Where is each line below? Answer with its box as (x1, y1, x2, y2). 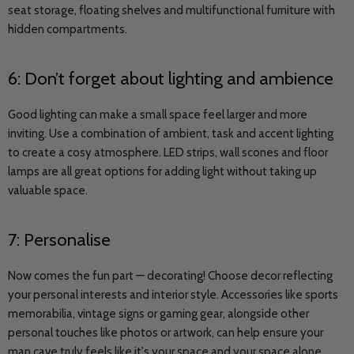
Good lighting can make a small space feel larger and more (8, 107, 307, 122)
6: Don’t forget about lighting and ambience (8, 67, 333, 89)
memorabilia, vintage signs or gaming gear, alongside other (8, 307, 309, 321)
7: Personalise (8, 228, 111, 250)
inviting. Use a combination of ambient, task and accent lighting (8, 126, 333, 141)
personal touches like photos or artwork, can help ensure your (8, 326, 323, 340)
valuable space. (8, 183, 88, 198)
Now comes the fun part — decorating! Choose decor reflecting (8, 269, 333, 283)
